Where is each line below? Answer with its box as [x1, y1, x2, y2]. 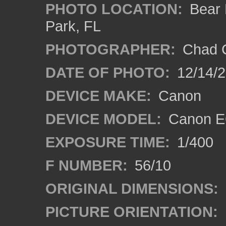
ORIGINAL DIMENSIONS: [45, 180, 218, 197]
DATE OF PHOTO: [45, 64, 170, 81]
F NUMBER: [45, 157, 128, 174]
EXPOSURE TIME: [45, 134, 170, 150]
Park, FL [45, 18, 101, 34]
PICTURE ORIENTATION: [45, 203, 218, 220]
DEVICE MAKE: [45, 87, 151, 104]
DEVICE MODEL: [45, 110, 161, 127]
